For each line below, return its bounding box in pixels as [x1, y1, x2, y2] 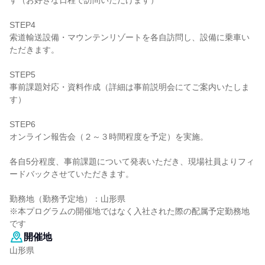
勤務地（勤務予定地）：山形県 [9, 194, 125, 203]
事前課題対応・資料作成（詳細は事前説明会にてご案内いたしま [9, 82, 250, 92]
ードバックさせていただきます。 [9, 169, 134, 179]
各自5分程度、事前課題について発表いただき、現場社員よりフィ [9, 157, 254, 166]
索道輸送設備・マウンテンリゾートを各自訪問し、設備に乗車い [9, 33, 250, 42]
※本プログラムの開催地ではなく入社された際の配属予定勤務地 [9, 206, 250, 216]
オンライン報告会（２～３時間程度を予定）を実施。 [9, 132, 208, 141]
